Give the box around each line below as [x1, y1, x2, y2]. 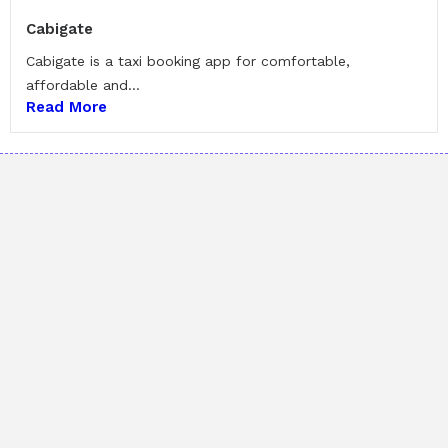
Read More [26, 98, 107, 117]
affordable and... [26, 77, 140, 94]
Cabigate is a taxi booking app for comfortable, [26, 53, 350, 70]
